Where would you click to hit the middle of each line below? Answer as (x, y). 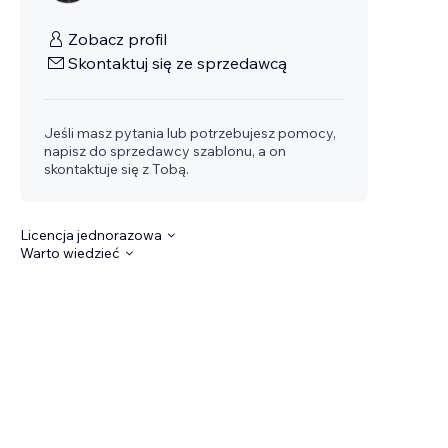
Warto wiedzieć (70, 253)
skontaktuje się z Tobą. (117, 169)
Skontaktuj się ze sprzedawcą (178, 63)
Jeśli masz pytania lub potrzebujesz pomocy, (190, 133)
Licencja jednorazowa (91, 235)
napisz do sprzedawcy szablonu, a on (165, 151)
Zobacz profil (118, 39)
